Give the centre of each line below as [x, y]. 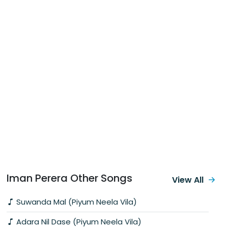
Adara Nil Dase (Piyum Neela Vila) [78, 221]
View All [188, 180]
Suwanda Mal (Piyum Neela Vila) [76, 202]
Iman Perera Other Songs [69, 178]
